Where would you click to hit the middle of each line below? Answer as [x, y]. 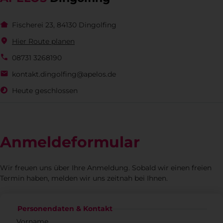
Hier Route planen [43, 41]
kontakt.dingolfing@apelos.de [64, 74]
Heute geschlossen [45, 90]
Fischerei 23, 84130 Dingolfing [64, 25]
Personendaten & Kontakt [65, 209]
